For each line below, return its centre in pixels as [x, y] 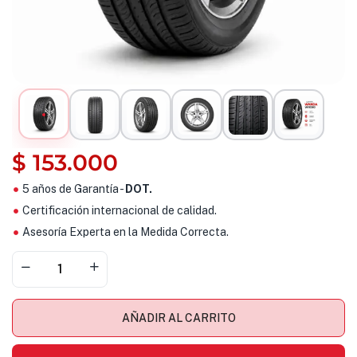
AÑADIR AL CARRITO [178, 318]
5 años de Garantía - [73, 189]
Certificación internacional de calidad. [119, 210]
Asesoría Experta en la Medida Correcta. [125, 232]
